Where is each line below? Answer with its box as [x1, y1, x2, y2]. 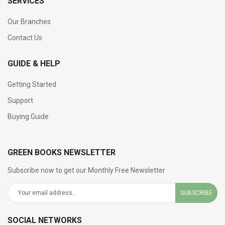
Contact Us [8, 34, 42, 42]
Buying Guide [8, 113, 49, 121]
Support [8, 96, 33, 105]
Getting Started [8, 80, 56, 89]
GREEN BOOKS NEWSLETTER [8, 148, 116, 158]
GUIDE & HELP [8, 59, 60, 69]
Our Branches [8, 18, 51, 26]
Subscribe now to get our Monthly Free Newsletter [8, 166, 165, 175]
